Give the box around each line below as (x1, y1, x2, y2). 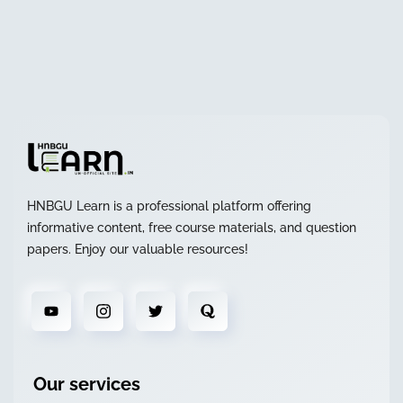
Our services (33, 373, 140, 396)
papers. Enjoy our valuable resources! (27, 242, 248, 257)
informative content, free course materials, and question (27, 220, 356, 236)
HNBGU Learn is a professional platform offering (27, 199, 311, 214)
